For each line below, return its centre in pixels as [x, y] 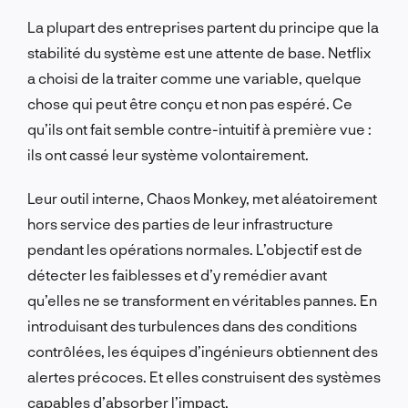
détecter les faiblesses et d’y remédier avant [177, 274]
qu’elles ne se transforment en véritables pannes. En [202, 300]
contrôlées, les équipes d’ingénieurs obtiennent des [203, 351]
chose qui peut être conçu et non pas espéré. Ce [190, 103]
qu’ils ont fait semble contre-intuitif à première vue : [199, 128]
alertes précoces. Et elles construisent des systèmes [204, 376]
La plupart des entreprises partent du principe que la [203, 26]
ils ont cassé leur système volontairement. [168, 154]
